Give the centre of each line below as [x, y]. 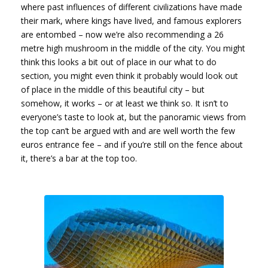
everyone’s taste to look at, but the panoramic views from [133, 117]
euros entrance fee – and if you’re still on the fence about [132, 144]
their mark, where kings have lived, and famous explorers [131, 20]
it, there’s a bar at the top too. [79, 158]
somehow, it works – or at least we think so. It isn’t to [125, 103]
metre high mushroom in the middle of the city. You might [133, 48]
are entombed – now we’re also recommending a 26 [122, 34]
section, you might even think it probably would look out [130, 75]
